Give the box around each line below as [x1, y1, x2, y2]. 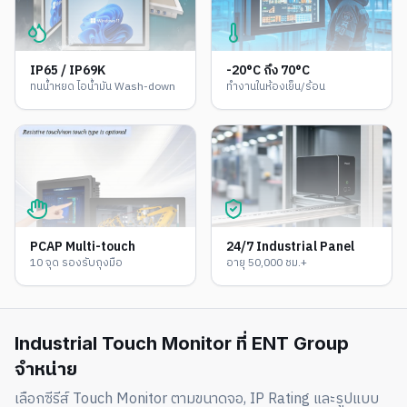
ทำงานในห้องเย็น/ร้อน [226, 78, 325, 95]
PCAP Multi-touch [30, 236, 135, 257]
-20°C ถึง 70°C [226, 60, 310, 81]
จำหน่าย [15, 358, 77, 380]
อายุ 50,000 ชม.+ [226, 254, 307, 272]
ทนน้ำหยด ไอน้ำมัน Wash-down [30, 78, 175, 95]
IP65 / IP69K [30, 60, 105, 81]
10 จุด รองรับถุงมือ [30, 254, 123, 272]
